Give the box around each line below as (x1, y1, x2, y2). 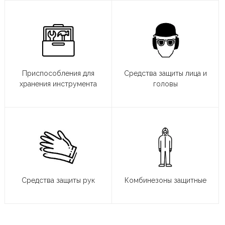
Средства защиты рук (22, 176, 95, 185)
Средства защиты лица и (124, 69, 207, 78)
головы (153, 80, 178, 88)
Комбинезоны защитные (124, 176, 206, 185)
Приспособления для (22, 69, 94, 78)
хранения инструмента (20, 80, 97, 88)
